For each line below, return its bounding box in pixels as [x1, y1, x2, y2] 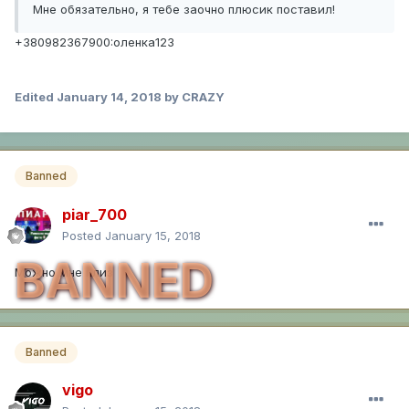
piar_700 [62, 204, 127, 224]
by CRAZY [162, 89, 225, 104]
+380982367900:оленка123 [15, 34, 174, 49]
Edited [15, 89, 57, 104]
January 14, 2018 [57, 89, 162, 104]
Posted [62, 227, 105, 243]
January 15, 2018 [105, 227, 201, 243]
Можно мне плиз [15, 264, 113, 279]
